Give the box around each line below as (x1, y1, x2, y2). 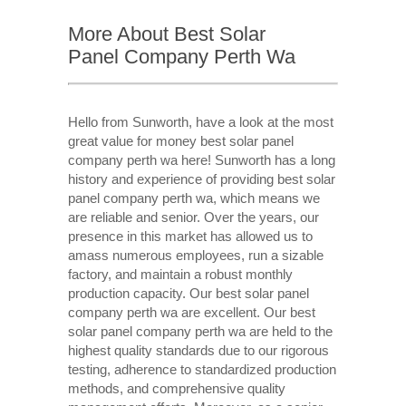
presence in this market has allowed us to (67, 227, 313, 244)
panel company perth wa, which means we (67, 189, 320, 206)
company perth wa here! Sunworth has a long (67, 151, 335, 168)
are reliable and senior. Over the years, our (67, 208, 319, 225)
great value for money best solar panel (67, 132, 294, 149)
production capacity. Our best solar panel (67, 285, 309, 301)
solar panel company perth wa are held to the (67, 323, 333, 339)
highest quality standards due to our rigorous (67, 342, 329, 358)
